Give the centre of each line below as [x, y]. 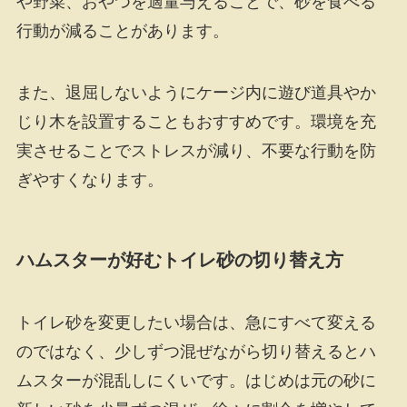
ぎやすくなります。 [89, 179]
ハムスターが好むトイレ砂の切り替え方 [179, 259]
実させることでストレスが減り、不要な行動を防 [196, 150]
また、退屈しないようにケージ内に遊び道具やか [196, 92]
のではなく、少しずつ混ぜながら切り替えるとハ [196, 352]
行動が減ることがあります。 [122, 30]
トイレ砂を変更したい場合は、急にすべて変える [196, 323]
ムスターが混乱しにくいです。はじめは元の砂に [196, 381]
